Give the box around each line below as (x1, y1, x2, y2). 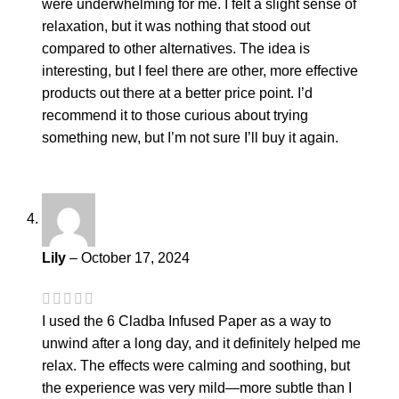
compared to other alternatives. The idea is (42, 40, 310, 56)
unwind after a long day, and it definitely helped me (42, 335, 361, 351)
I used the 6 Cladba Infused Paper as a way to (42, 313, 331, 329)
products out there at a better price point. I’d (42, 85, 313, 101)
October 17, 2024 (81, 249, 190, 265)
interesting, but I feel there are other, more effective (42, 62, 358, 78)
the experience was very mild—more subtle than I (42, 379, 352, 395)
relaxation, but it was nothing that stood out (42, 18, 310, 34)
